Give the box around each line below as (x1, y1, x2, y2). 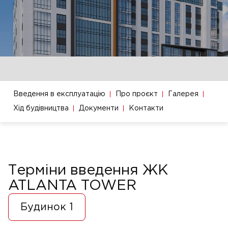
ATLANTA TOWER (8, 180, 136, 192)
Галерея (168, 91, 198, 98)
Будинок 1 (20, 203, 73, 212)
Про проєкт (116, 91, 158, 98)
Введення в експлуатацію (13, 91, 105, 98)
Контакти (129, 105, 163, 112)
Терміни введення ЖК (8, 164, 168, 177)
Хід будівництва (13, 105, 69, 112)
